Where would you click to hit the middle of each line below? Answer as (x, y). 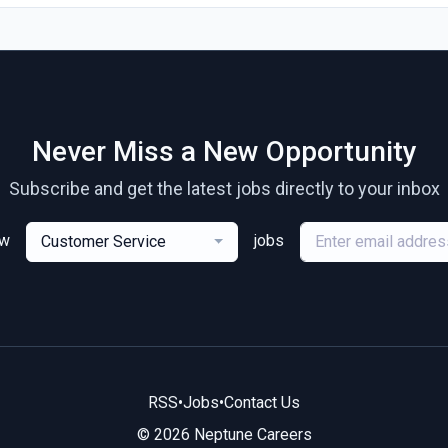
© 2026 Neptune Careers (224, 434)
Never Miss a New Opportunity (224, 151)
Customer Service (104, 241)
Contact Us (262, 402)
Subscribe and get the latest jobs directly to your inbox (224, 188)
